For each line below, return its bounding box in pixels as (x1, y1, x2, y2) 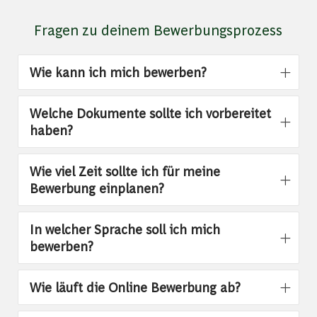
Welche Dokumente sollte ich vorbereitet (29, 105, 271, 122)
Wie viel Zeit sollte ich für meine (29, 163, 220, 180)
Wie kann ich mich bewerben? (29, 64, 210, 81)
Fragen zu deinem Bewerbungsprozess (34, 20, 283, 40)
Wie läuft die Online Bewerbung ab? (29, 279, 241, 296)
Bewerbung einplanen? (29, 180, 164, 197)
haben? (29, 122, 73, 139)
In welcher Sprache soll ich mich (29, 221, 220, 238)
